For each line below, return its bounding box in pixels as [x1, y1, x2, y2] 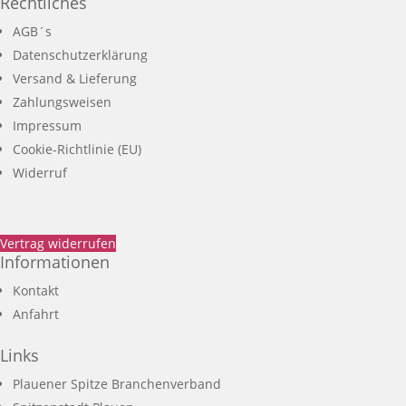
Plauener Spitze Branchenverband [13, 375, 221, 392]
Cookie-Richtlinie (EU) [13, 140, 141, 158]
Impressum [13, 117, 82, 134]
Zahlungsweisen [13, 93, 111, 111]
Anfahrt [13, 305, 59, 323]
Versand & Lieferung [13, 70, 137, 87]
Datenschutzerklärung [13, 46, 148, 63]
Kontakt [13, 282, 59, 299]
